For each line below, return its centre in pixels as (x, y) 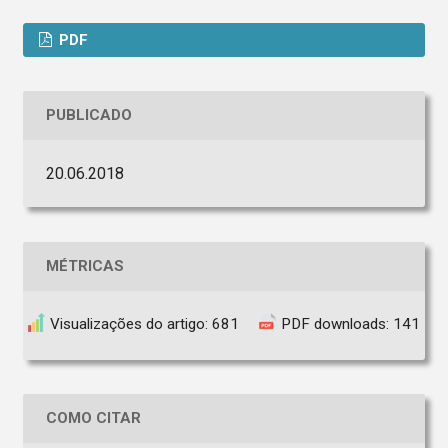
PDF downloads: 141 (350, 323)
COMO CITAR (93, 418)
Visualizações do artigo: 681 (144, 323)
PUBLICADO (88, 115)
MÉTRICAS (84, 266)
